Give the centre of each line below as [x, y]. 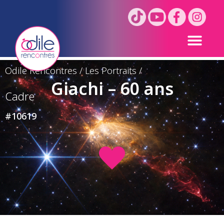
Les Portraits [111, 71]
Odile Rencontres [41, 71]
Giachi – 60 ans [112, 89]
